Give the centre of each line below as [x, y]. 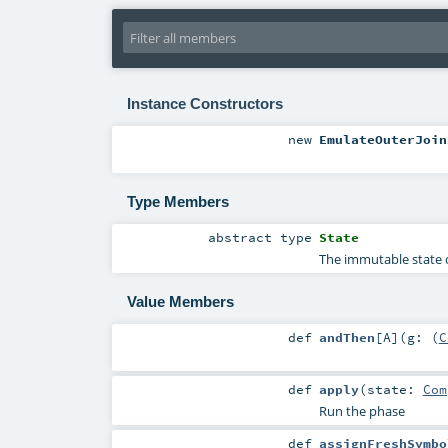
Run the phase [361, 411]
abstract [244, 236]
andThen [346, 336]
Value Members [180, 302]
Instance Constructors [204, 103]
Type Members [177, 202]
